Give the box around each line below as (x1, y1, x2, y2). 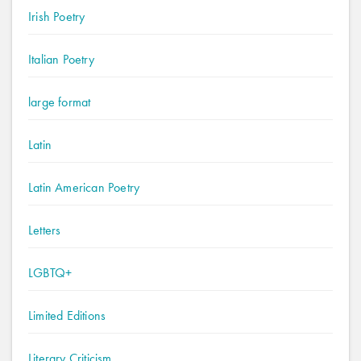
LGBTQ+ (28, 264, 73, 281)
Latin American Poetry (28, 179, 140, 196)
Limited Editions (28, 307, 106, 324)
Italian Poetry (28, 51, 94, 68)
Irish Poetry (28, 8, 85, 25)
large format (28, 93, 91, 110)
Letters (28, 222, 61, 239)
